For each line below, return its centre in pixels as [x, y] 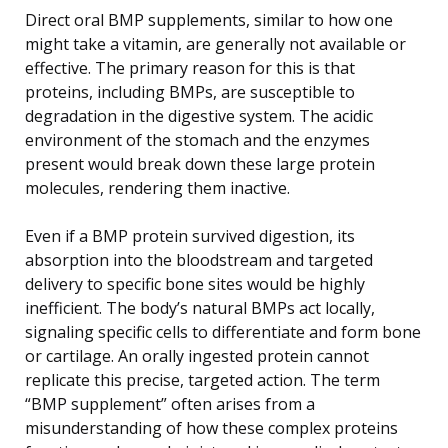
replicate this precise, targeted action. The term [202, 379]
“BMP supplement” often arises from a [170, 403]
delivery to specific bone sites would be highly [195, 283]
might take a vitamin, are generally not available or [215, 43]
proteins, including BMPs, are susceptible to [190, 91]
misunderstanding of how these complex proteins [211, 427]
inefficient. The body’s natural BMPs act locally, [200, 307]
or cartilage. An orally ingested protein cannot [197, 355]
